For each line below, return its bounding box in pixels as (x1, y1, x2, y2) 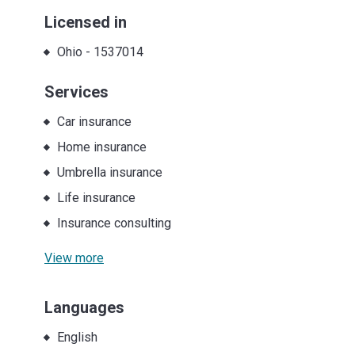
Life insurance (56, 189, 136, 205)
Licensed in (44, 12, 127, 32)
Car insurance (56, 113, 132, 129)
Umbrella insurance (56, 164, 162, 180)
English (56, 329, 97, 345)
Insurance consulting (56, 215, 171, 231)
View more (44, 250, 104, 265)
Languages (44, 297, 124, 317)
